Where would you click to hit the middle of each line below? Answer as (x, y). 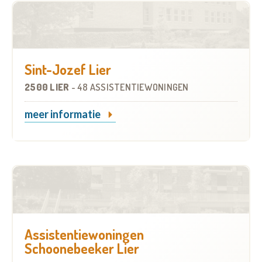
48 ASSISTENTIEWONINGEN (133, 87)
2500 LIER (48, 87)
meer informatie (63, 114)
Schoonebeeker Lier (82, 248)
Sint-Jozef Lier (68, 70)
